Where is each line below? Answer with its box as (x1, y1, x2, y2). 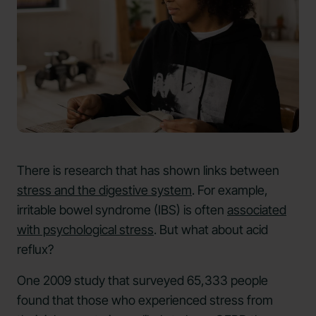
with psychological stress (17, 221, 154, 237)
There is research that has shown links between (17, 162, 279, 178)
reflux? (17, 241, 54, 257)
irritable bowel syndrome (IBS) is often (17, 202, 227, 217)
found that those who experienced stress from (17, 292, 273, 308)
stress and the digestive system (17, 182, 192, 197)
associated (227, 202, 286, 217)
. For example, (192, 182, 268, 197)
